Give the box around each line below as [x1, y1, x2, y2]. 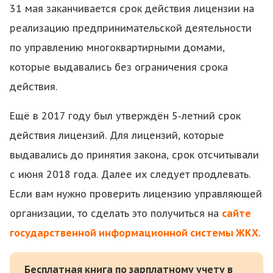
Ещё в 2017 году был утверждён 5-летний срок [10, 110, 241, 122]
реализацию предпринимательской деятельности [10, 22, 252, 34]
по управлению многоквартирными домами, [10, 41, 225, 54]
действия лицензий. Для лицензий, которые [10, 129, 224, 141]
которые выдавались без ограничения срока [10, 61, 228, 73]
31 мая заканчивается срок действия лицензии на [10, 2, 254, 15]
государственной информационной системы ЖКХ [10, 227, 258, 239]
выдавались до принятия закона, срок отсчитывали [10, 149, 259, 161]
